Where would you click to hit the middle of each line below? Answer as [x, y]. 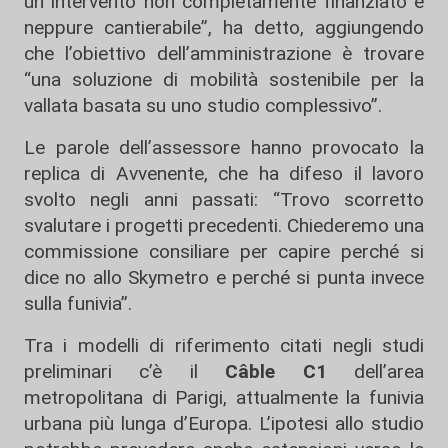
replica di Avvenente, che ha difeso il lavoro [224, 174]
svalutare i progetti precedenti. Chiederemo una [224, 226]
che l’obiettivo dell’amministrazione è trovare [224, 54]
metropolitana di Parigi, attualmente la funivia [224, 398]
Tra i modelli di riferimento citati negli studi [224, 346]
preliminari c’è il [125, 372]
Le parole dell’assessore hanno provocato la [224, 148]
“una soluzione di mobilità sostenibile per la [224, 80]
